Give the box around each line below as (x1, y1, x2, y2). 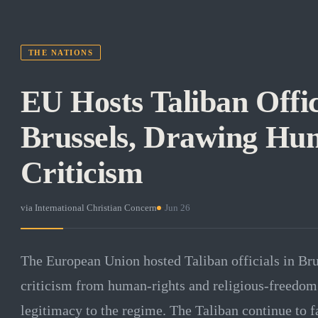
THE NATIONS (28, 48, 94, 57)
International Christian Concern (34, 202, 157, 213)
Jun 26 (164, 202, 190, 213)
